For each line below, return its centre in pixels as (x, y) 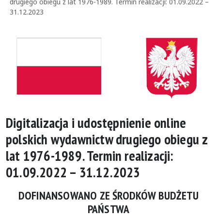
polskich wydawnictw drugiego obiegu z (107, 139)
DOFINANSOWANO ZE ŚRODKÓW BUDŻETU (108, 195)
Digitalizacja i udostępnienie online (96, 123)
